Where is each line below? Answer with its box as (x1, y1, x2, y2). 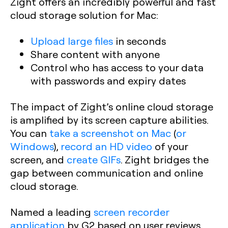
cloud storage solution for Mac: (10, 8, 158, 21)
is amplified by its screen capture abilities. (10, 112, 208, 126)
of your (152, 139, 188, 153)
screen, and (10, 152, 67, 166)
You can (10, 126, 49, 139)
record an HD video (61, 139, 152, 153)
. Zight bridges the (121, 152, 209, 166)
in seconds (113, 34, 166, 47)
